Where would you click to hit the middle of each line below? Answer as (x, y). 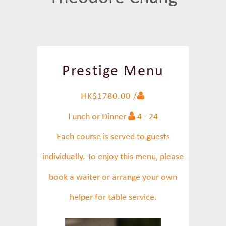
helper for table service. (113, 197)
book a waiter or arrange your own (113, 177)
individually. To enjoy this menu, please (113, 157)
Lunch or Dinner (98, 117)
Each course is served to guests (113, 137)
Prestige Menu (113, 71)
